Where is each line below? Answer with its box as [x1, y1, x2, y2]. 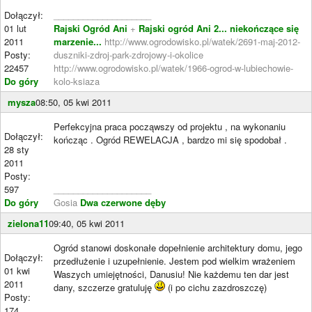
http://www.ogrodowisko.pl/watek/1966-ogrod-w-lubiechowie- [54, 61, 293, 75]
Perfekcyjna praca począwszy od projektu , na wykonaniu [54, 119, 286, 133]
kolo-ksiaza [54, 74, 100, 88]
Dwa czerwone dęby [80, 195, 166, 209]
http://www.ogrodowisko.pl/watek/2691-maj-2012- [102, 34, 300, 48]
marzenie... [54, 34, 102, 48]
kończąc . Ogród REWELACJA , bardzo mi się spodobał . [54, 132, 287, 146]
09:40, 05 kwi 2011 [49, 216, 125, 230]
